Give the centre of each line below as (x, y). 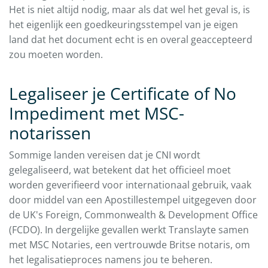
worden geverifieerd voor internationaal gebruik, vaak (130, 185)
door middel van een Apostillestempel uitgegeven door (133, 200)
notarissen (50, 133)
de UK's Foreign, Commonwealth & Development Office (133, 215)
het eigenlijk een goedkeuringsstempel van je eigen (124, 25)
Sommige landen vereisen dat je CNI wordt (105, 155)
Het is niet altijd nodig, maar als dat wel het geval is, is (130, 10)
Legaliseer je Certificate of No (123, 94)
